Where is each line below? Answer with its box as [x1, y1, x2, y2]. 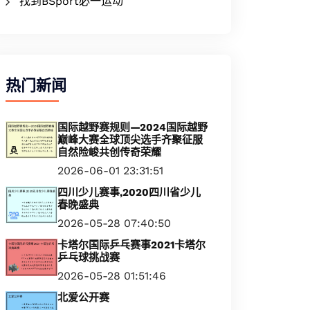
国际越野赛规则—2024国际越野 [57, 121, 208, 134]
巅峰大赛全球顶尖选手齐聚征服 [57, 134, 203, 146]
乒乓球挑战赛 [57, 251, 120, 264]
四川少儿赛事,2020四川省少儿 [57, 186, 201, 199]
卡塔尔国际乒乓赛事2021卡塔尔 [57, 239, 206, 251]
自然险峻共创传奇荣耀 [57, 146, 161, 158]
